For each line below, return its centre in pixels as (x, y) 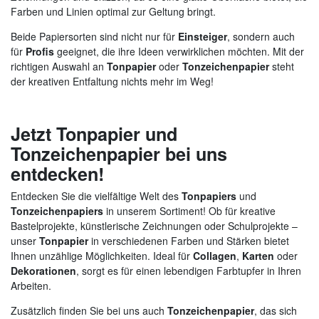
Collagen (215, 255)
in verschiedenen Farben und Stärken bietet (189, 240)
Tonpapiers (209, 195)
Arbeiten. (31, 285)
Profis (40, 51)
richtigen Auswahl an (59, 66)
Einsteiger (203, 36)
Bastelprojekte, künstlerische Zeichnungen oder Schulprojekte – (154, 225)
